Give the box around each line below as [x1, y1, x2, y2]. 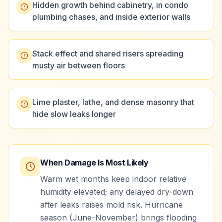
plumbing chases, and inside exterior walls [32, 12, 190, 22]
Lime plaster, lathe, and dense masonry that [32, 97, 194, 107]
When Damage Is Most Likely [40, 158, 149, 167]
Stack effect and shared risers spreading [32, 49, 183, 58]
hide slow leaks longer [32, 109, 116, 119]
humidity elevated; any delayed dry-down [40, 187, 193, 197]
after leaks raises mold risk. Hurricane [40, 200, 183, 210]
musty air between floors [32, 60, 125, 70]
